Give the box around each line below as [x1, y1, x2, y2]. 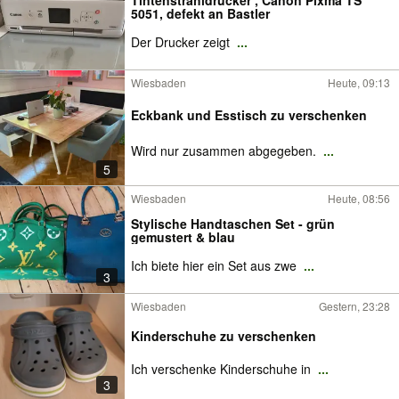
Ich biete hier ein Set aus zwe [131, 256, 300, 274]
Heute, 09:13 [328, 75, 390, 90]
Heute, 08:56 [328, 191, 390, 206]
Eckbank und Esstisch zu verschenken [131, 106, 367, 124]
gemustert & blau [131, 228, 235, 246]
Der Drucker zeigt [131, 33, 233, 51]
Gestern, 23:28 [319, 298, 390, 313]
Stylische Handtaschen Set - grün [131, 215, 335, 232]
